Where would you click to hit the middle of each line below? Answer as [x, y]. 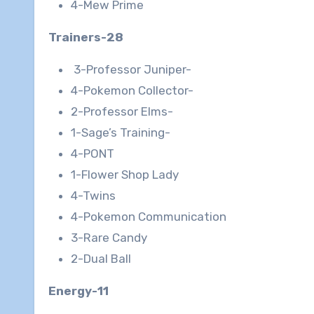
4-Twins [93, 196]
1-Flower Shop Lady [125, 175]
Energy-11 [78, 291]
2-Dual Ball [101, 259]
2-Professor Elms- [122, 112]
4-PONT [93, 154]
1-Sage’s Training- [121, 133]
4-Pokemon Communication [149, 217]
